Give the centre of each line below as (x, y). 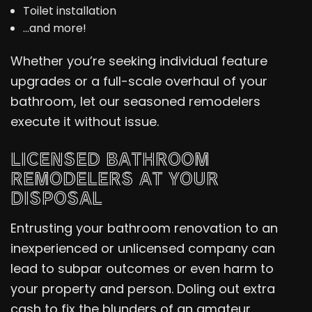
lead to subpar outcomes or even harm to (142, 268)
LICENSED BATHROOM (110, 158)
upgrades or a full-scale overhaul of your (139, 81)
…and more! (54, 28)
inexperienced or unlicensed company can (143, 248)
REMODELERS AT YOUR (115, 178)
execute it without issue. (85, 121)
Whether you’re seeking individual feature (139, 61)
